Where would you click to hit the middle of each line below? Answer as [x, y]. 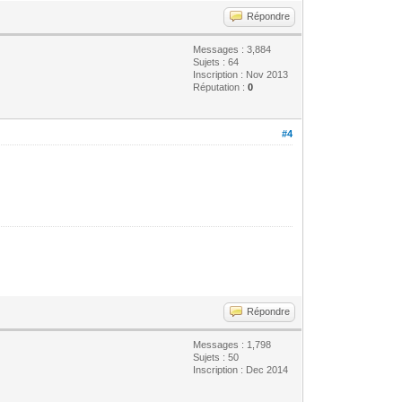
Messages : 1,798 [232, 344]
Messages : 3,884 [232, 49]
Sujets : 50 [216, 357]
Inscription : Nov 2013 [241, 74]
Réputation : [221, 87]
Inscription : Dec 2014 [241, 369]
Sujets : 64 [216, 61]
